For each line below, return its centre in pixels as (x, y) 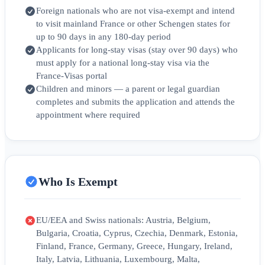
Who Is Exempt (78, 181)
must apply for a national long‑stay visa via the (123, 63)
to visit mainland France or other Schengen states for (133, 24)
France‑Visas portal (72, 76)
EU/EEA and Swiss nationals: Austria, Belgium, (123, 220)
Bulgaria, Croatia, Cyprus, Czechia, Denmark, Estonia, (137, 233)
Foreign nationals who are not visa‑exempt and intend (135, 11)
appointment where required (88, 115)
